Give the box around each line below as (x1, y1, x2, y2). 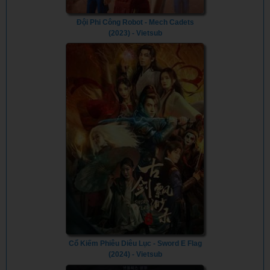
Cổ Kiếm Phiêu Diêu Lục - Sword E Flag (68, 239, 202, 248)
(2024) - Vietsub (108, 250, 162, 259)
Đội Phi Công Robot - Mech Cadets (76, 17, 194, 27)
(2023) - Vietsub (108, 28, 162, 37)
